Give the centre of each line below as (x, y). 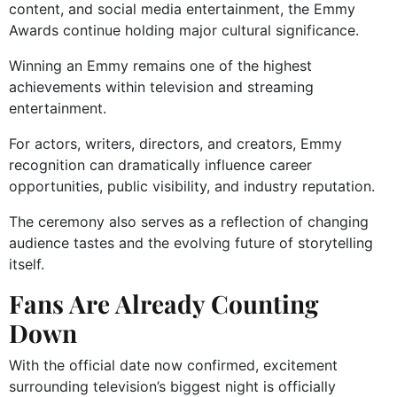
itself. (27, 264)
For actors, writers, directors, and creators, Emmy (175, 143)
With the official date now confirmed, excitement (173, 365)
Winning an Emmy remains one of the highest (160, 65)
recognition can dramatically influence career (160, 164)
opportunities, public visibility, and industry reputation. (192, 186)
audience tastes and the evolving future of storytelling (191, 242)
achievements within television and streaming (161, 86)
